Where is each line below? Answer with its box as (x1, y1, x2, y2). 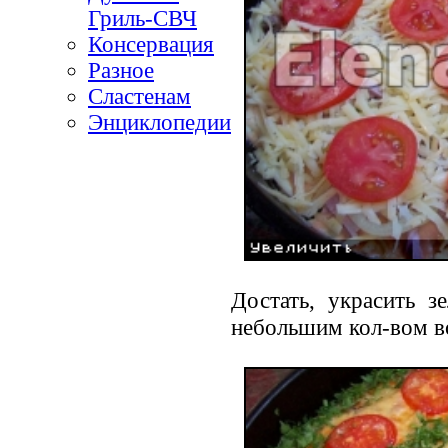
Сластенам (88, 83, 191, 109)
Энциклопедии (88, 109, 231, 135)
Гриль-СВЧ (88, 5, 197, 31)
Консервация (88, 31, 214, 57)
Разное (88, 57, 154, 83)
